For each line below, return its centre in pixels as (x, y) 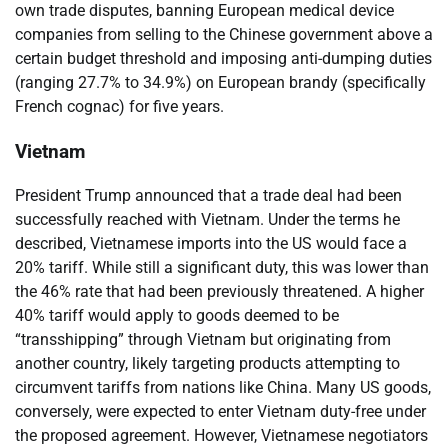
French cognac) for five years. (119, 106)
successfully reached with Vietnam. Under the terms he (207, 220)
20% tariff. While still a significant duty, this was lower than (222, 268)
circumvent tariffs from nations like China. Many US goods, (223, 388)
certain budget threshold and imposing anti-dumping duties (223, 58)
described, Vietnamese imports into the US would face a (211, 244)
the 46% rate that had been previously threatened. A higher (219, 292)
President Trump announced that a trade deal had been (208, 196)
